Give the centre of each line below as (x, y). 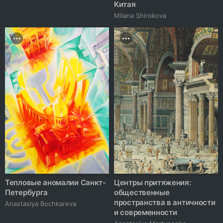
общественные (142, 193)
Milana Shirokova (140, 16)
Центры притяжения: (153, 183)
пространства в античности (165, 203)
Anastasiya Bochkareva (41, 204)
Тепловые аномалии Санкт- (56, 183)
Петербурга (26, 193)
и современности (146, 213)
